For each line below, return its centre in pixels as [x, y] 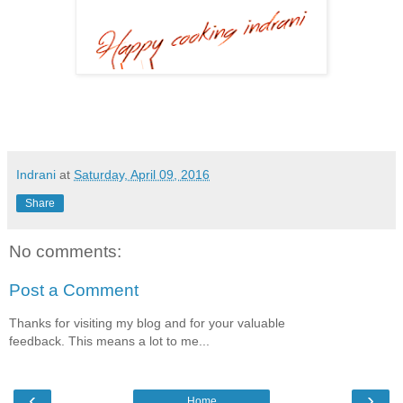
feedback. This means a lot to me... [109, 340]
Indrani [36, 174]
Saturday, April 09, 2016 [142, 174]
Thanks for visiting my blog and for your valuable [147, 322]
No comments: [65, 251]
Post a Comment [74, 291]
